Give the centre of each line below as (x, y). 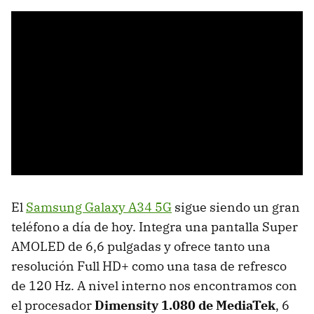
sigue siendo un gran (236, 207)
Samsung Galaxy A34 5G (99, 207)
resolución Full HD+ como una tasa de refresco (149, 266)
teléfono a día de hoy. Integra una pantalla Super (155, 227)
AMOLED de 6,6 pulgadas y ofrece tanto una (141, 247)
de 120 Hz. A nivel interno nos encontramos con (154, 286)
